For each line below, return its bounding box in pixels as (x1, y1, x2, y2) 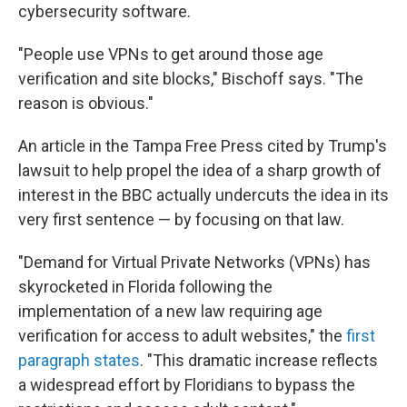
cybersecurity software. (18, 2, 191, 21)
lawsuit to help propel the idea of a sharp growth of (18, 161, 382, 180)
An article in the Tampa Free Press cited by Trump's (18, 136, 387, 155)
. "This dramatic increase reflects (140, 351, 378, 370)
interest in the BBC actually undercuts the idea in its (18, 185, 389, 204)
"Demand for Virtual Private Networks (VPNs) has (18, 253, 371, 272)
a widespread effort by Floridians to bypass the (18, 375, 355, 394)
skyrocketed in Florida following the (18, 277, 273, 296)
